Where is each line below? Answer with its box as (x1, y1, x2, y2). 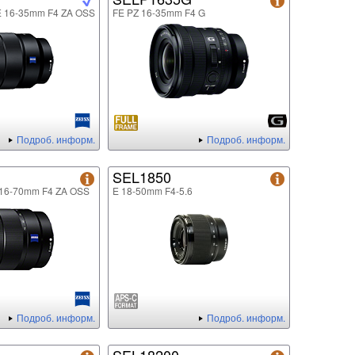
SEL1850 (113, 166, 171, 188)
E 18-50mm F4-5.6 (113, 184, 193, 198)
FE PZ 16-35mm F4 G (113, 6, 205, 20)
